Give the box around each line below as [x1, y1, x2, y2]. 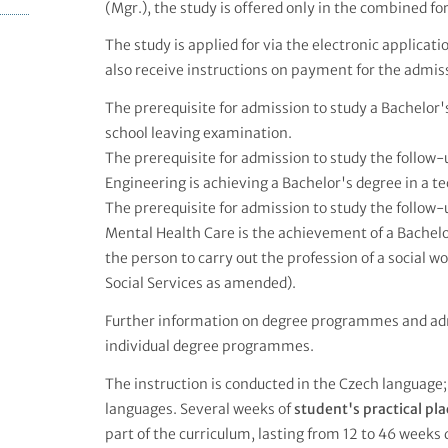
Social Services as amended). [104, 274, 296, 293]
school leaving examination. [104, 124, 292, 143]
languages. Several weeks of [104, 399, 294, 418]
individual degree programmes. [104, 337, 314, 356]
